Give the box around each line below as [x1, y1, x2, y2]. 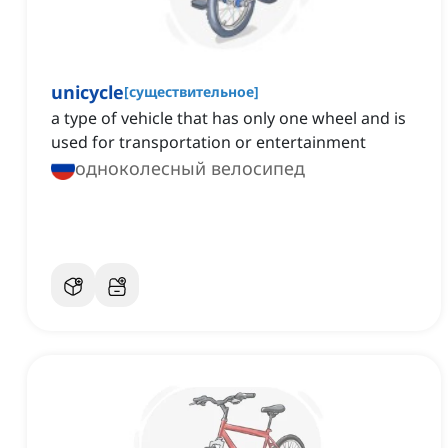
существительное [129, 82, 254, 102]
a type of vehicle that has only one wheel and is [51, 107, 406, 130]
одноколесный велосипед [75, 156, 305, 181]
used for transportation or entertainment [51, 131, 366, 154]
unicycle [51, 80, 124, 105]
